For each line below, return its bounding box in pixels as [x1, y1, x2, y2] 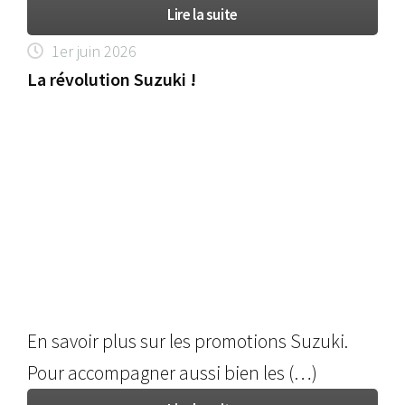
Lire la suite [167, 5, 238, 25]
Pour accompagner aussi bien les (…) [27, 360, 318, 385]
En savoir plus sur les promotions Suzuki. [27, 328, 349, 353]
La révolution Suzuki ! [27, 68, 197, 91]
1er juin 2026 [52, 41, 137, 62]
